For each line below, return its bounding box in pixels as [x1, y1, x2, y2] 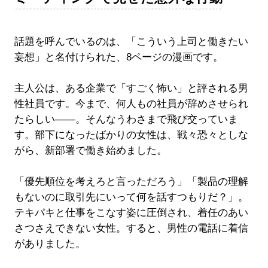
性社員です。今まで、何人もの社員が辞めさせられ [14, 98, 248, 110]
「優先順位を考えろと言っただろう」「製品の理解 [14, 176, 248, 188]
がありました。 [14, 238, 86, 250]
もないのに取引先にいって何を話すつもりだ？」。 [14, 191, 248, 203]
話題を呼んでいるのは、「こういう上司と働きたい [14, 36, 248, 48]
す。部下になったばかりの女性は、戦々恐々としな [14, 129, 248, 141]
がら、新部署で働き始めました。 [14, 145, 167, 157]
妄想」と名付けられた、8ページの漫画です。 [14, 51, 223, 63]
